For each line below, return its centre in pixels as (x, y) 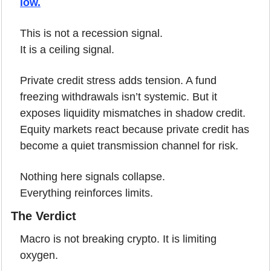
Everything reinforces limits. (87, 193)
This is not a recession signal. (91, 33)
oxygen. (39, 255)
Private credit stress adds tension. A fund (118, 80)
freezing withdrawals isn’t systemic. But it (119, 96)
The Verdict (44, 216)
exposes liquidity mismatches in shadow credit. (133, 113)
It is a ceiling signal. (67, 49)
